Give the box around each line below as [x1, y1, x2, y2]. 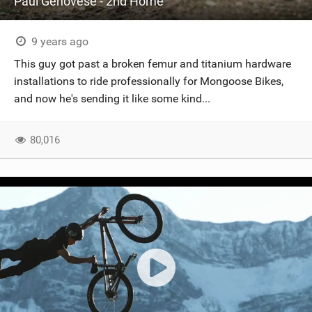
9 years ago [28, 35, 88, 48]
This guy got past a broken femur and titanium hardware [14, 57, 291, 70]
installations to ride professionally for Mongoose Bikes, [14, 75, 283, 88]
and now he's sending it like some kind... [14, 92, 210, 105]
